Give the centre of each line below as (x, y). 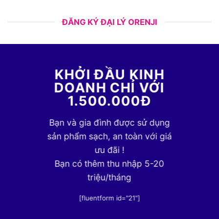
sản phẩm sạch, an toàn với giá (109, 136)
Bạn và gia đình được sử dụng (109, 123)
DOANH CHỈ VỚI (109, 88)
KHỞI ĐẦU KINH (109, 74)
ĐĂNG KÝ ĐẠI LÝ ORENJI (109, 22)
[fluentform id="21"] (109, 198)
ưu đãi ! (109, 150)
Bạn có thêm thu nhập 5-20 (109, 164)
